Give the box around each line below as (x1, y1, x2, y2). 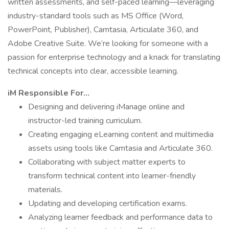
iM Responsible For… (8, 87, 89, 99)
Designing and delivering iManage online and (28, 101, 185, 112)
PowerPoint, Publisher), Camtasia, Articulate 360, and (8, 24, 198, 35)
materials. (28, 184, 62, 195)
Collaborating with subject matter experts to (28, 156, 186, 168)
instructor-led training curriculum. (28, 115, 142, 126)
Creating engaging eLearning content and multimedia (28, 129, 214, 140)
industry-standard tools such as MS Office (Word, (8, 10, 184, 21)
